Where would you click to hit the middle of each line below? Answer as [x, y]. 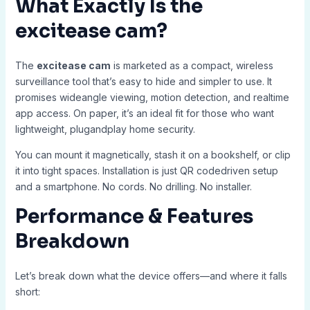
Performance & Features [134, 217]
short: [27, 292]
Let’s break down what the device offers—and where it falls [151, 276]
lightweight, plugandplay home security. [105, 129]
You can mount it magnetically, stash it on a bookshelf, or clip [153, 155]
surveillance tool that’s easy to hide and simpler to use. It [143, 82]
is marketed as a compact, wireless [192, 66]
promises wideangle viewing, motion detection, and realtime [152, 98]
